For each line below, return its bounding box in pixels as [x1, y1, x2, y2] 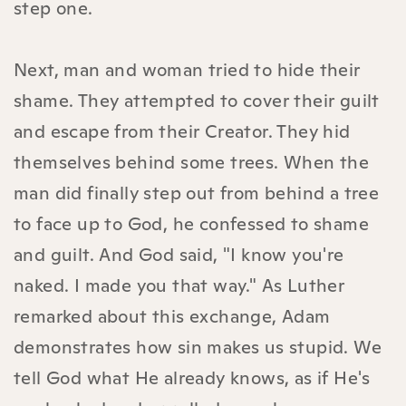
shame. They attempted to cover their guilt [14, 88, 380, 112]
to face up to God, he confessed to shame [14, 211, 369, 236]
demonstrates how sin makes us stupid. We [14, 334, 382, 359]
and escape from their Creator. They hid [14, 119, 351, 143]
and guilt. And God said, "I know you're [14, 242, 344, 266]
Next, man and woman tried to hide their [14, 57, 361, 82]
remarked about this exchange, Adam [14, 304, 331, 328]
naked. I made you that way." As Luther [14, 273, 345, 297]
